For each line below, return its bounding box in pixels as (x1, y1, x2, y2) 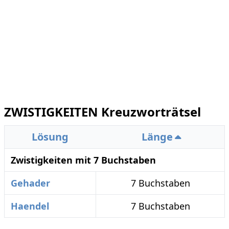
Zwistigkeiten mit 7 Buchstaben (11, 154, 156, 166)
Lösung (32, 130, 68, 144)
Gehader (11, 177, 50, 189)
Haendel (11, 200, 49, 212)
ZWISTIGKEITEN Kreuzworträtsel (4, 103, 201, 120)
